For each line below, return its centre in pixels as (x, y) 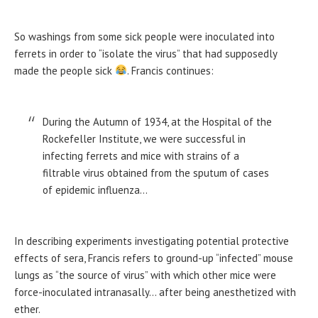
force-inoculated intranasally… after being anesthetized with (155, 292)
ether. (27, 309)
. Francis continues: (171, 70)
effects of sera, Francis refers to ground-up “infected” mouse (154, 258)
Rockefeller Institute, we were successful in (144, 138)
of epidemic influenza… (95, 190)
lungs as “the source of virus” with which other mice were (145, 275)
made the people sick (65, 70)
